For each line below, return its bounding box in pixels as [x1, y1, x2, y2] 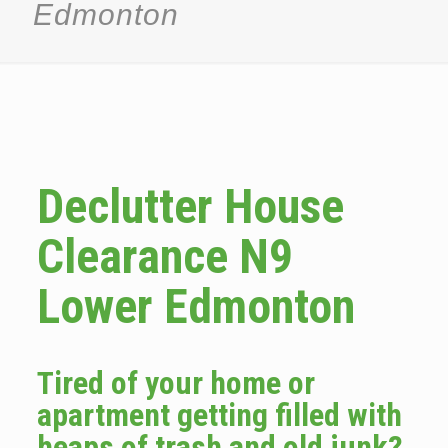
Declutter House [36, 178, 344, 235]
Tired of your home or [36, 364, 315, 402]
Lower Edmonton [36, 278, 355, 335]
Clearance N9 [36, 228, 293, 285]
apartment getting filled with [36, 396, 402, 434]
